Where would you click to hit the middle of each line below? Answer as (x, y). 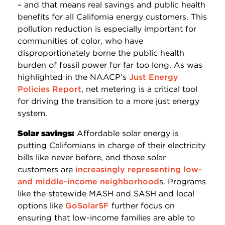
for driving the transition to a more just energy (108, 101)
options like (41, 205)
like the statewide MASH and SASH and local (106, 193)
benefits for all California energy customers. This (112, 17)
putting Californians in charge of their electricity (111, 145)
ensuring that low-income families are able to (106, 217)
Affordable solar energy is (127, 133)
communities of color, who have (80, 41)
